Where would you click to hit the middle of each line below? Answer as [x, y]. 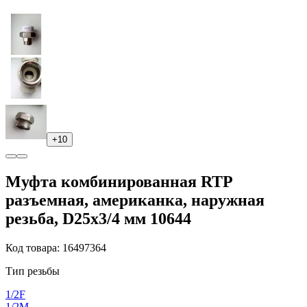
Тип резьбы [33, 271]
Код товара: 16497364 [56, 247]
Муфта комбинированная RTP [119, 181]
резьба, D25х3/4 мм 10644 [98, 218]
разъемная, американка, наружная [135, 200]
